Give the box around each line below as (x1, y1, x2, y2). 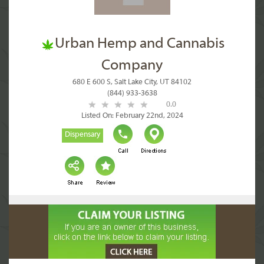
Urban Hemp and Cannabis (54, 37, 225, 52)
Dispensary (65, 131, 100, 139)
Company (101, 58, 163, 74)
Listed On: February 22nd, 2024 (81, 112, 183, 120)
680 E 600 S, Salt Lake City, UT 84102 (72, 78, 192, 87)
